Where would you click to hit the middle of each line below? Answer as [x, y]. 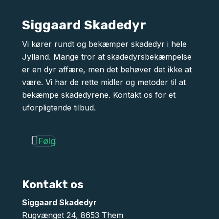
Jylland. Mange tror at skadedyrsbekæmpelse [107, 56]
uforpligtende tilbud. [59, 107]
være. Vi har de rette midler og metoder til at [104, 82]
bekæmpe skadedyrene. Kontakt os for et [99, 95]
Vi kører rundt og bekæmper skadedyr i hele [104, 44]
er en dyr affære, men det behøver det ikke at [107, 69]
